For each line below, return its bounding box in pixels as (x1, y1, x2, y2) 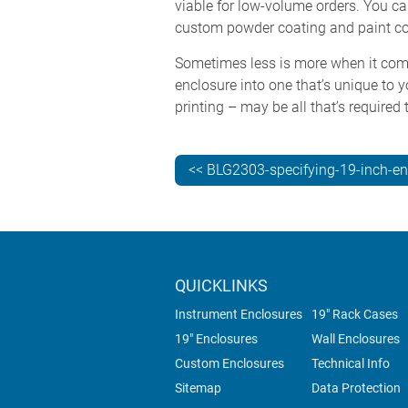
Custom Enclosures (175, 356, 284, 372)
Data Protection (311, 381, 401, 396)
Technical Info (311, 356, 390, 372)
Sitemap (175, 381, 221, 396)
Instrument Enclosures (175, 307, 302, 322)
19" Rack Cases (311, 307, 398, 322)
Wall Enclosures (311, 331, 400, 347)
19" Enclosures (175, 331, 258, 347)
